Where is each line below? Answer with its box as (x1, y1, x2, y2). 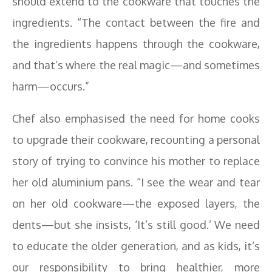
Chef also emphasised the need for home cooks (12, 112, 260, 125)
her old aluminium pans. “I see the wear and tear (12, 175, 260, 189)
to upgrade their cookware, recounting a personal (12, 133, 260, 146)
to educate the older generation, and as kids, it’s (12, 239, 260, 253)
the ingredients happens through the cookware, (12, 37, 260, 50)
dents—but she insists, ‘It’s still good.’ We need (12, 218, 260, 231)
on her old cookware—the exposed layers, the (12, 197, 260, 210)
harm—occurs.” (12, 80, 89, 93)
